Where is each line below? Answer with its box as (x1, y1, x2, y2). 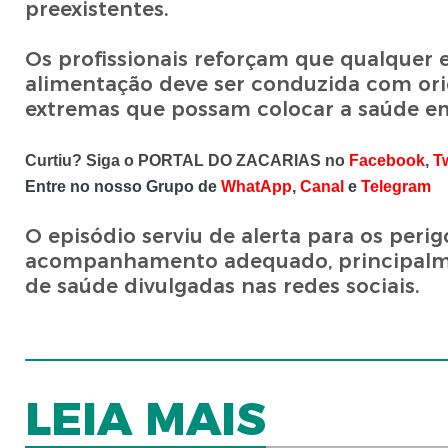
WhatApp (220, 178, 292, 196)
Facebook (348, 152, 425, 170)
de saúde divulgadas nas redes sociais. (24, 274, 426, 299)
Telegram (360, 178, 431, 196)
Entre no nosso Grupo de (24, 178, 221, 196)
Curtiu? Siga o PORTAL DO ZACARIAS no (24, 152, 349, 170)
